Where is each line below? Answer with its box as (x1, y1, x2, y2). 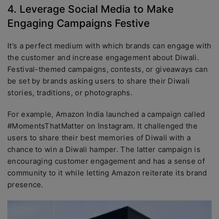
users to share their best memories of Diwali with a (7, 133, 191, 142)
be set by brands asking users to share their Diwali (7, 76, 190, 86)
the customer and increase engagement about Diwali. (7, 53, 199, 62)
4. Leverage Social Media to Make (7, 3, 174, 15)
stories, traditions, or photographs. (7, 88, 132, 97)
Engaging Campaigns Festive (7, 17, 150, 29)
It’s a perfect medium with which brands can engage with (7, 41, 212, 50)
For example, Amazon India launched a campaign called (7, 109, 205, 119)
